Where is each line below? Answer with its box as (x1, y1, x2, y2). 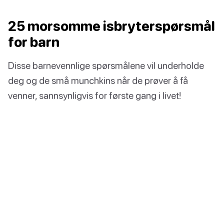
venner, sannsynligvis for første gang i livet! (8, 89, 181, 101)
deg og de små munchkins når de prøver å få (8, 74, 188, 86)
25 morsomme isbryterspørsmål (8, 17, 215, 34)
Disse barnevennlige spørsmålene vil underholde (8, 59, 204, 71)
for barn (8, 33, 59, 50)
